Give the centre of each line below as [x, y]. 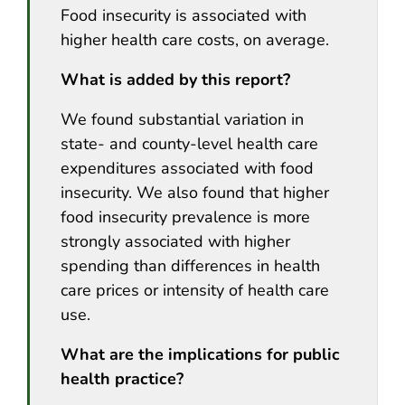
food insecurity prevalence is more [185, 217]
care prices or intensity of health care [195, 290]
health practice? [122, 378]
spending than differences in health [190, 265]
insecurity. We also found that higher [195, 192]
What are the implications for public [200, 354]
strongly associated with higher [175, 241]
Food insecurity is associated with [184, 15]
